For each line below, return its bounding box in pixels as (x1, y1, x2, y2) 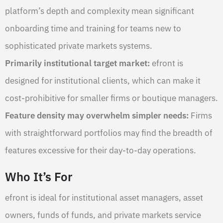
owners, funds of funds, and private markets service (5, 209, 201, 221)
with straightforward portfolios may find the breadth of (5, 127, 213, 138)
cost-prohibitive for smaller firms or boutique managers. (5, 92, 218, 104)
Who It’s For (5, 168, 72, 185)
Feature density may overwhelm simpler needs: (5, 110, 189, 121)
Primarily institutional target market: (5, 57, 150, 69)
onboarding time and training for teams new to (5, 22, 181, 34)
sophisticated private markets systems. (5, 40, 152, 51)
